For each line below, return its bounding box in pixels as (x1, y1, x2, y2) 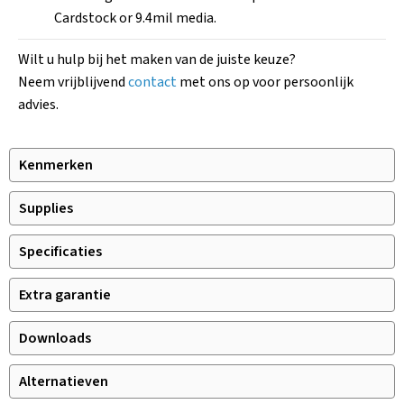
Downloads (19, 327, 91, 348)
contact (128, 71, 177, 92)
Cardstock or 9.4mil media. (54, 7, 216, 28)
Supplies (19, 197, 73, 218)
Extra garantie (19, 284, 111, 305)
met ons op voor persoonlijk (177, 71, 353, 92)
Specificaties (19, 241, 102, 262)
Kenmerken (19, 154, 93, 175)
